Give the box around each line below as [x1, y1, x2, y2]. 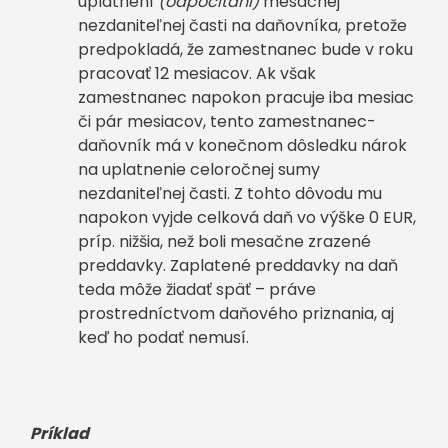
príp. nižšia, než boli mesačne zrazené [78, 230, 371, 253]
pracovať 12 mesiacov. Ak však [78, 62, 316, 85]
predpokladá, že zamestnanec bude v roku [78, 38, 413, 61]
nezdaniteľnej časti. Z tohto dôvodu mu [78, 182, 382, 205]
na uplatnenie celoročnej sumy [78, 158, 320, 181]
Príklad [30, 422, 89, 445]
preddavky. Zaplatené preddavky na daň [78, 254, 398, 277]
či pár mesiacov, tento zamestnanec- [78, 110, 376, 133]
